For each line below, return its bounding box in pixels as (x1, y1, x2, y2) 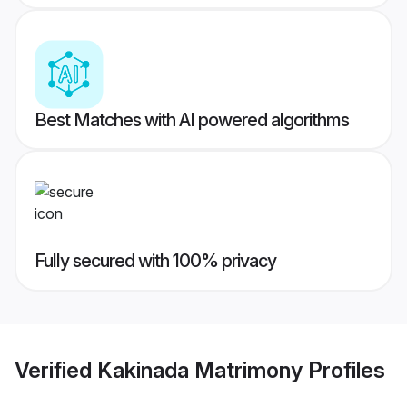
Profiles (303, 356, 385, 383)
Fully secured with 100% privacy (35, 250, 276, 273)
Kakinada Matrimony (97, 356, 303, 383)
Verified (15, 356, 97, 383)
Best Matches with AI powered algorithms (35, 109, 349, 132)
